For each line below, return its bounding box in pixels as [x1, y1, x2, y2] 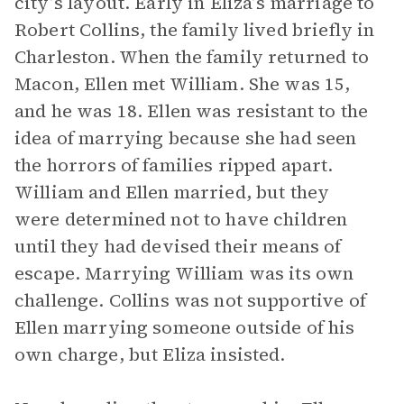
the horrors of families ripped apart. [14, 152, 334, 178]
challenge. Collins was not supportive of [14, 288, 366, 313]
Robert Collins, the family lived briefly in [14, 17, 375, 42]
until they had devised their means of [14, 234, 342, 259]
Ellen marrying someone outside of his [14, 315, 355, 340]
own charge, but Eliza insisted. [14, 342, 286, 367]
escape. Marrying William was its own [14, 261, 354, 286]
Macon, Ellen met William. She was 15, [14, 71, 351, 96]
